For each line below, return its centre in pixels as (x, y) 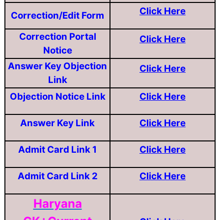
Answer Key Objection (57, 66)
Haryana (57, 203)
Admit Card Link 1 (57, 149)
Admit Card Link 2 (57, 176)
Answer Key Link (57, 123)
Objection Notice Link (57, 96)
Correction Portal (57, 36)
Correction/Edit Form (57, 15)
